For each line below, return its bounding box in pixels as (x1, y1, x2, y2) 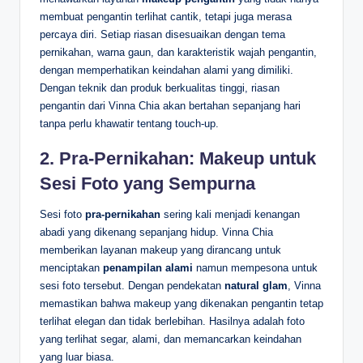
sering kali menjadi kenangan (160, 207, 300, 220)
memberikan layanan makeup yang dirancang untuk (40, 243, 281, 256)
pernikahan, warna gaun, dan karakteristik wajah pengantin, (40, 45, 317, 58)
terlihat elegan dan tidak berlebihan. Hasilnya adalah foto (40, 314, 305, 327)
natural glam (224, 279, 288, 292)
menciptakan (40, 261, 103, 274)
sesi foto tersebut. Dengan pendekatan (40, 279, 224, 292)
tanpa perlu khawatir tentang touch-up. (40, 117, 219, 130)
